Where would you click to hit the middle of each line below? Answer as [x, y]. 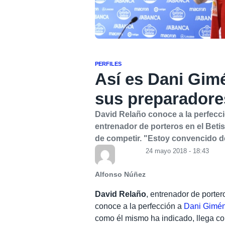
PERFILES [108, 64]
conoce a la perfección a [140, 206]
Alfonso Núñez [121, 175]
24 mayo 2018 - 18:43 [178, 151]
